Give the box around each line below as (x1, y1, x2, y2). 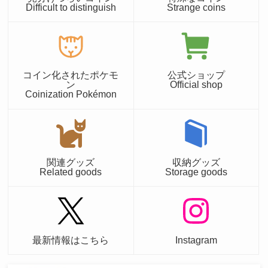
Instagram (175, 234, 217, 245)
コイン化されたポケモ (23, 69, 119, 81)
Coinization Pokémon (25, 89, 117, 100)
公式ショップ (167, 69, 225, 81)
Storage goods (165, 166, 227, 178)
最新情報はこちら (32, 234, 109, 245)
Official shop (169, 79, 223, 90)
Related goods (39, 166, 102, 178)
